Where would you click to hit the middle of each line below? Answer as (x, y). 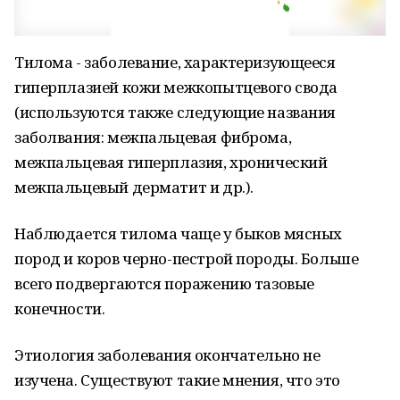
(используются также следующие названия (175, 112)
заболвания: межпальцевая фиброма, (153, 137)
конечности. (60, 308)
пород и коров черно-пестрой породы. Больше (187, 258)
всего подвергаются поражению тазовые (164, 283)
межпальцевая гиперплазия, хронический (171, 162)
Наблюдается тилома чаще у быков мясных (179, 233)
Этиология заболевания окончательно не (167, 355)
